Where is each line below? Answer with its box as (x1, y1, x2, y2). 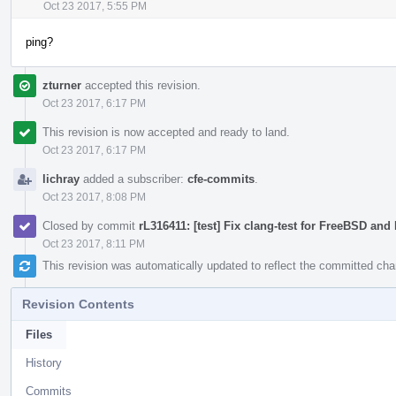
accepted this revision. (81, 78, 201, 92)
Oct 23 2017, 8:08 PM (42, 190, 146, 203)
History (26, 355, 62, 369)
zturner (42, 78, 81, 92)
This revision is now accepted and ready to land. (42, 125, 290, 139)
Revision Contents (22, 296, 134, 311)
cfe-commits (187, 171, 255, 186)
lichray (42, 171, 80, 186)
